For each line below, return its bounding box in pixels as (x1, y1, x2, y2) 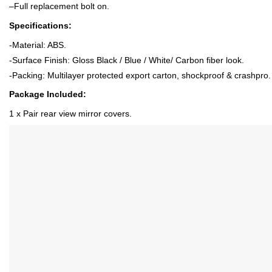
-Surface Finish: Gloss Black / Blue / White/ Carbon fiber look (9, 55, 242, 65)
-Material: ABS (9, 39, 64, 50)
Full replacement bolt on (14, 1, 107, 12)
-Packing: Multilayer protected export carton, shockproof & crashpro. (9, 70, 271, 80)
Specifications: (9, 21, 72, 31)
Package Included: (9, 89, 86, 100)
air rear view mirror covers (29, 109, 129, 119)
